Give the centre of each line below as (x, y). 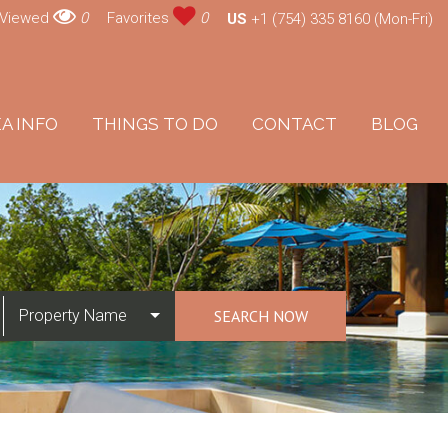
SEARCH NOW (260, 316)
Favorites (140, 17)
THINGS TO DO (155, 124)
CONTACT (294, 124)
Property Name (73, 315)
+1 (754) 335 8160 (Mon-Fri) (342, 18)
